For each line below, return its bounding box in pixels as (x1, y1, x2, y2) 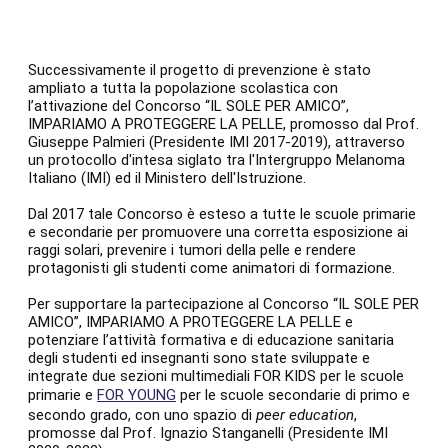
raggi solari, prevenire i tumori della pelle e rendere (28, 241, 356, 260)
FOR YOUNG (97, 386, 176, 405)
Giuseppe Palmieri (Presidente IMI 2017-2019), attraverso (28, 133, 405, 152)
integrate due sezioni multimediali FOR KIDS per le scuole (28, 367, 404, 386)
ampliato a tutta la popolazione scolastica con (28, 79, 338, 98)
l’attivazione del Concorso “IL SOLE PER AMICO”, (28, 97, 349, 116)
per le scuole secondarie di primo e (176, 386, 410, 405)
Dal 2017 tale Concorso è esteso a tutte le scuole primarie (28, 205, 416, 224)
